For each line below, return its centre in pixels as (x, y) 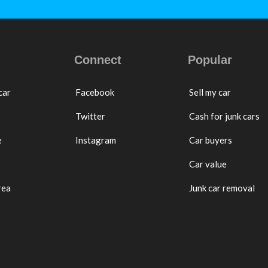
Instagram (95, 140)
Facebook (95, 92)
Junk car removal (222, 188)
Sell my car (210, 92)
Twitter (90, 116)
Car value (208, 164)
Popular (210, 60)
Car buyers (210, 140)
